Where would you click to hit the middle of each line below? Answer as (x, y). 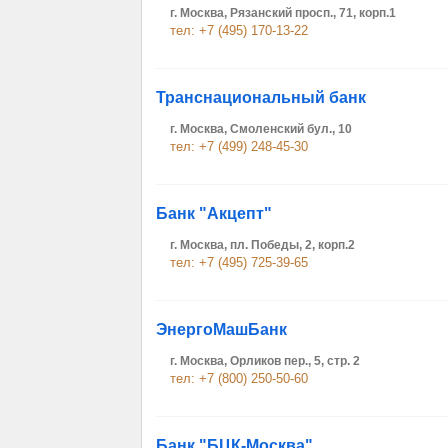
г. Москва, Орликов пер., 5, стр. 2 (265, 361)
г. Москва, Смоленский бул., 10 (261, 129)
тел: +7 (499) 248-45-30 (239, 146)
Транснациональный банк (261, 97)
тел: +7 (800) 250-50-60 (239, 378)
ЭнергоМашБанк (221, 329)
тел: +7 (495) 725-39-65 (239, 262)
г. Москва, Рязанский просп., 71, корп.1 (283, 13)
